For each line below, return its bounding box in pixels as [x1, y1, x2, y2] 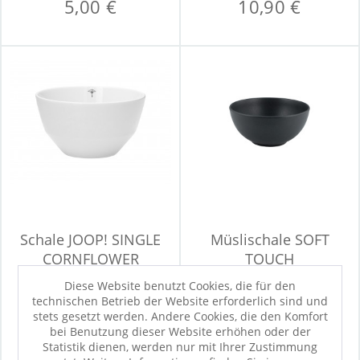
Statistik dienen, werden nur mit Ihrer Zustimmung [43, 338, 317, 354]
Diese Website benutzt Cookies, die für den [64, 277, 296, 293]
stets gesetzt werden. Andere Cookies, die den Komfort [32, 308, 328, 324]
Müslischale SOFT [210, 230, 329, 249]
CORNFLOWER [42, 249, 139, 268]
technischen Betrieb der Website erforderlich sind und [32, 292, 328, 309]
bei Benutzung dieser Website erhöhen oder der [49, 323, 311, 339]
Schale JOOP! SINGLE [20, 230, 161, 249]
